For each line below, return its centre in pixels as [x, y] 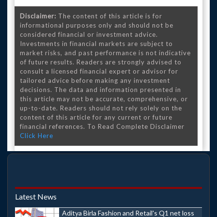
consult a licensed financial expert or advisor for [99, 71]
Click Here [37, 136]
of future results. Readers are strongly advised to [101, 62]
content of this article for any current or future [96, 117]
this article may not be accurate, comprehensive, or [104, 99]
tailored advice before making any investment [95, 80]
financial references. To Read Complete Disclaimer [102, 126]
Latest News [36, 196]
